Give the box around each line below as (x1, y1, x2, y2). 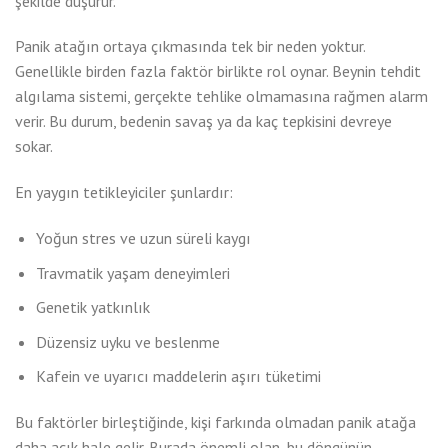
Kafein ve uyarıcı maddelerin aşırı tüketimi (35, 366, 321, 387)
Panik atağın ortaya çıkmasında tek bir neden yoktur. (15, 36, 365, 57)
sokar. (15, 136, 53, 157)
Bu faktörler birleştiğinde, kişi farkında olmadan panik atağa (15, 412, 416, 433)
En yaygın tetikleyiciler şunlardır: (15, 182, 233, 203)
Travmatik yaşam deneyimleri (35, 262, 230, 283)
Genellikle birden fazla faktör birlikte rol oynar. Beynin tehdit (15, 61, 421, 82)
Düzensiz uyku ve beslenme (35, 331, 220, 352)
